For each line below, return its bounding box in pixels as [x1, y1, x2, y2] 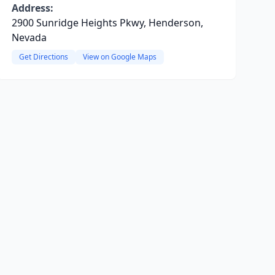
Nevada [11, 31, 47, 44]
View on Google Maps [82, 52, 157, 62]
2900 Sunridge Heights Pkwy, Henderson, [11, 16, 203, 29]
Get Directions [18, 52, 68, 62]
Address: [11, 1, 53, 15]
